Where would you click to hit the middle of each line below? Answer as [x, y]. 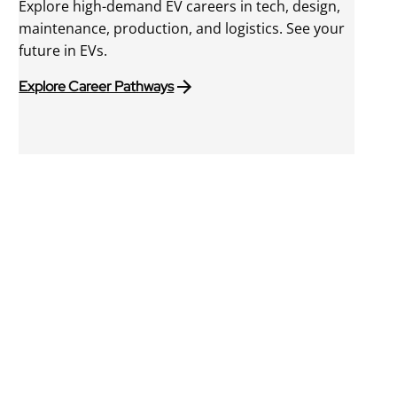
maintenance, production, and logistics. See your [182, 28]
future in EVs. [63, 50]
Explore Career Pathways [97, 87]
